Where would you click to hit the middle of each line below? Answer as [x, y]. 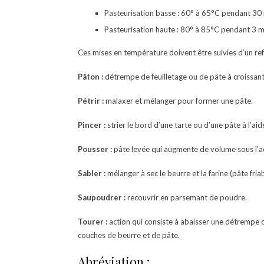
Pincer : [92, 125]
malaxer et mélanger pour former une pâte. [178, 101]
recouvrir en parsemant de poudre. [186, 197]
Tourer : [93, 222]
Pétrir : [91, 101]
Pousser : [95, 149]
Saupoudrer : [102, 197]
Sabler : [92, 173]
